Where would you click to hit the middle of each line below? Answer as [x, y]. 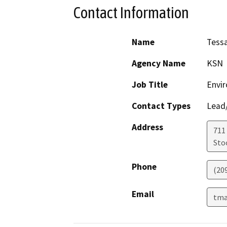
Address [147, 127]
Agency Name [159, 64]
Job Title [150, 85]
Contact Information [131, 12]
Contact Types [161, 106]
